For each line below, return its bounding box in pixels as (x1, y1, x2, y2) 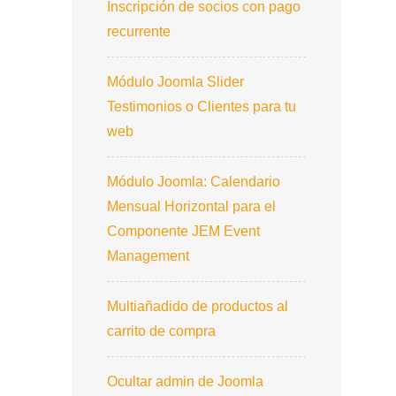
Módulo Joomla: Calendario (107, 173, 280, 189)
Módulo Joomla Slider (107, 73, 244, 89)
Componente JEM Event (107, 223, 260, 239)
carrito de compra (107, 323, 216, 339)
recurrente (107, 23, 171, 39)
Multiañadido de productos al (107, 298, 288, 314)
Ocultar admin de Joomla (107, 373, 263, 389)
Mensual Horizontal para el (107, 198, 276, 214)
